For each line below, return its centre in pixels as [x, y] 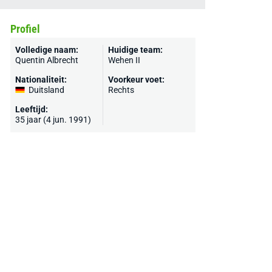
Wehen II [124, 60]
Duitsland [46, 90]
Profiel [25, 29]
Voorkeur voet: [136, 80]
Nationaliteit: [41, 80]
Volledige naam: [46, 50]
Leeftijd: [31, 109]
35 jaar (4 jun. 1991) [53, 120]
